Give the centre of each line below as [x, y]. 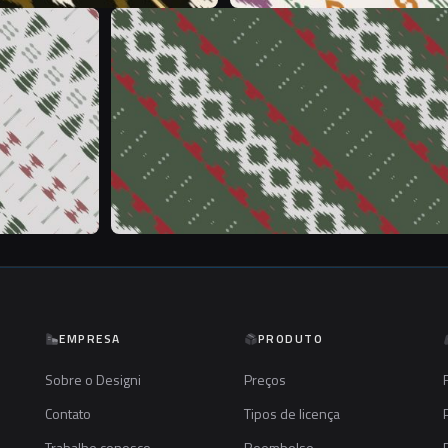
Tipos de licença [291, 413]
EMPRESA [90, 338]
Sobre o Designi [93, 379]
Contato [68, 413]
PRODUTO [290, 338]
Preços [264, 379]
